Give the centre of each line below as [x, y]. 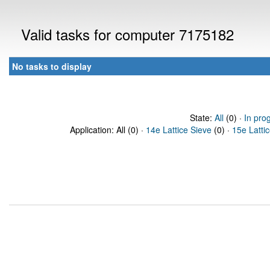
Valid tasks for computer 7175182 [127, 34]
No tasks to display [52, 66]
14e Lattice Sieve [179, 130]
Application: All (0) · [108, 130]
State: [202, 118]
